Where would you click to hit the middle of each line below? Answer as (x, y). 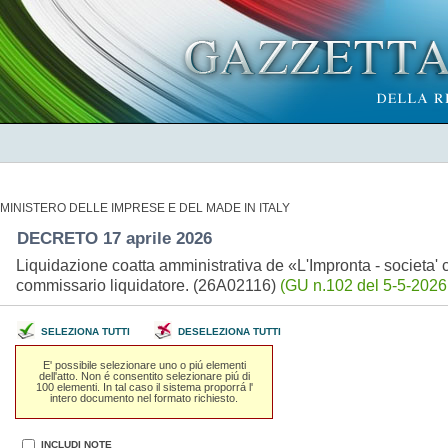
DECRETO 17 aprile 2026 (116, 238)
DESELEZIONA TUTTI (229, 331)
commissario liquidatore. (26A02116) (147, 285)
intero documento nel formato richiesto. (144, 397)
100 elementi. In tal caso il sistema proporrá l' (144, 386)
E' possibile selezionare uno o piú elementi (144, 364)
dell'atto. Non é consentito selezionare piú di (144, 375)
